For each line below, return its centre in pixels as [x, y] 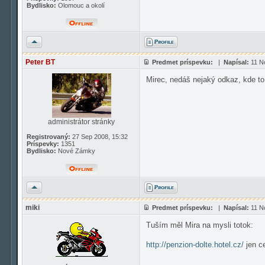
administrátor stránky [81, 122]
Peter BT [40, 62]
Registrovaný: [49, 137]
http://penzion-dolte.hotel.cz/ [195, 245]
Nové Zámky [76, 151]
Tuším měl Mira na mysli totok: [200, 225]
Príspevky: [43, 144]
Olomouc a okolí [80, 5]
